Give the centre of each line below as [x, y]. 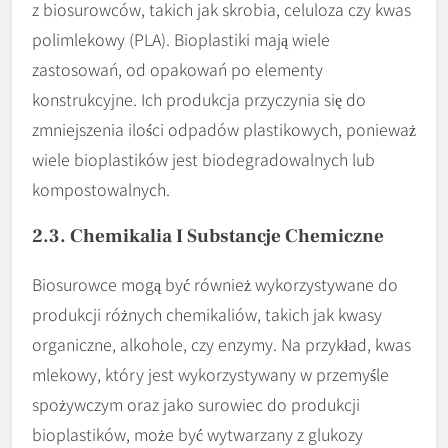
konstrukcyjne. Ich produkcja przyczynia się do [199, 98]
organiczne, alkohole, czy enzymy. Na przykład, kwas [221, 343]
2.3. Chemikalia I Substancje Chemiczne [208, 235]
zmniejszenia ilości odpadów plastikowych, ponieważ [224, 128]
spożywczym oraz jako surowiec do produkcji [196, 403]
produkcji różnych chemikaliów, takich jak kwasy [207, 313]
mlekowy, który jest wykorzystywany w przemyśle [210, 373]
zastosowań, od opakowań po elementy [177, 68]
